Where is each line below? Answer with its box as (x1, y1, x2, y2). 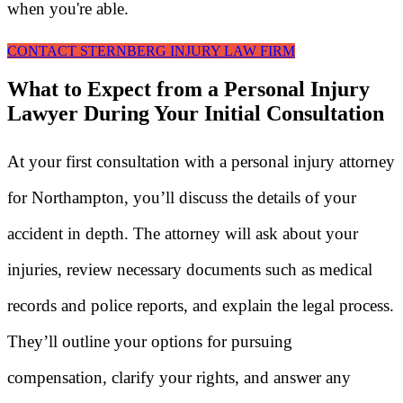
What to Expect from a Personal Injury (7, 77, 370, 102)
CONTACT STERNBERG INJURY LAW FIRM (7, 43, 295, 59)
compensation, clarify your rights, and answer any (7, 368, 351, 388)
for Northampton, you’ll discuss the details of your (7, 188, 356, 208)
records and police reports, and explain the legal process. (7, 296, 394, 316)
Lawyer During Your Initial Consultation (7, 102, 384, 126)
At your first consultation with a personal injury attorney (7, 152, 395, 172)
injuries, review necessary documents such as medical (7, 260, 372, 280)
